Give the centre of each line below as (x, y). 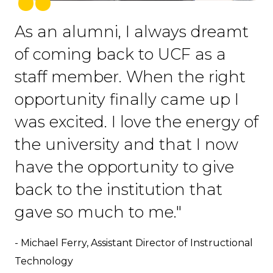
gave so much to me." (98, 212)
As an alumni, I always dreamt (132, 32)
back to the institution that (119, 190)
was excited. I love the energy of (136, 122)
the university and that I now (126, 144)
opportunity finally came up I (127, 99)
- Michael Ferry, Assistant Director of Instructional (134, 243)
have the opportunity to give (124, 167)
